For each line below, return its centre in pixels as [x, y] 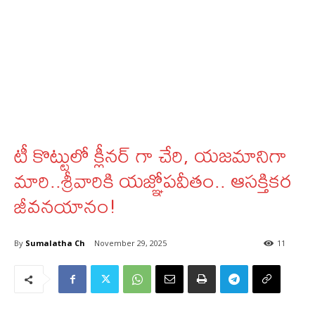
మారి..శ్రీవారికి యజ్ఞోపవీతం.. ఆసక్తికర [153, 180]
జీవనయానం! [65, 206]
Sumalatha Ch [55, 243]
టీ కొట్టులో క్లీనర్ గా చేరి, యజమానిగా [150, 155]
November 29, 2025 [130, 243]
